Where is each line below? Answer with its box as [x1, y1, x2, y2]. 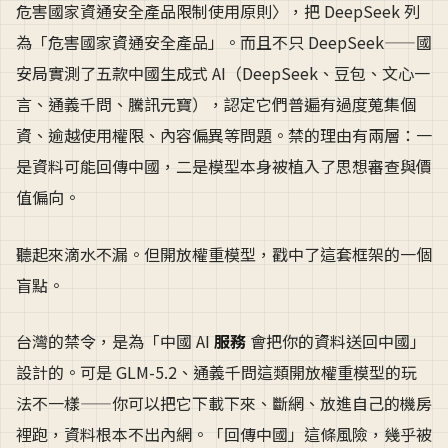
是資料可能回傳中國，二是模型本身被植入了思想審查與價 [16, 154, 432, 179]
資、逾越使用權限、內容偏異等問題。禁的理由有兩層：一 [16, 123, 432, 148]
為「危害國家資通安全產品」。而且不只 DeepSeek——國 [16, 30, 432, 55]
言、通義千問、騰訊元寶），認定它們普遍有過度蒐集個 [16, 92, 416, 117]
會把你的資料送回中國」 [246, 329, 426, 354]
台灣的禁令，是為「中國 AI [16, 329, 214, 354]
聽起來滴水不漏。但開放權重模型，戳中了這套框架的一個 [16, 241, 432, 266]
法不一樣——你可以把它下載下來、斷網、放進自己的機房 [16, 391, 432, 416]
